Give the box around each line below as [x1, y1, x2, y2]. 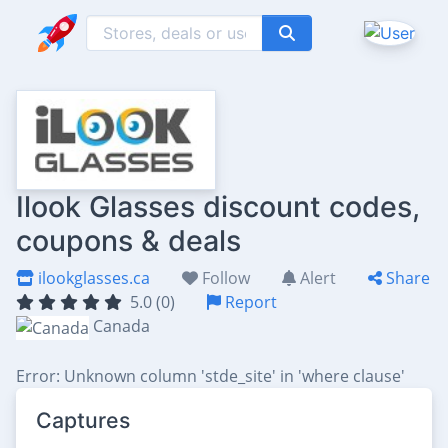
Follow [198, 267, 250, 289]
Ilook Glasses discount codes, [16, 189, 420, 224]
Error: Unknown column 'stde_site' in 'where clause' [16, 364, 405, 387]
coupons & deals [16, 223, 241, 258]
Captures [36, 406, 130, 433]
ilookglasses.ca [34, 267, 150, 289]
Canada [93, 315, 150, 337]
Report [221, 291, 277, 313]
